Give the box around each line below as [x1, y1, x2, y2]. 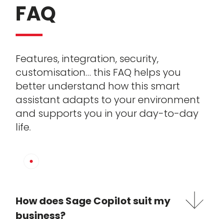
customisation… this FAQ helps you [16, 66, 181, 80]
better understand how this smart [16, 79, 180, 93]
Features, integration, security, [16, 52, 158, 66]
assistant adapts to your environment [16, 93, 200, 107]
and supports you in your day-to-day [16, 107, 198, 121]
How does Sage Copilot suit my [16, 194, 171, 208]
